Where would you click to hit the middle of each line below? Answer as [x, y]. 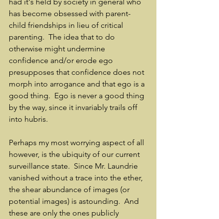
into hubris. [28, 119]
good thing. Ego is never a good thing [77, 96]
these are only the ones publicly [65, 213]
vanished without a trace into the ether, [77, 178]
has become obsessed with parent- [70, 13]
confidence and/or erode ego [62, 60]
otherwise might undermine [58, 49]
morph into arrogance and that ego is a [78, 84]
